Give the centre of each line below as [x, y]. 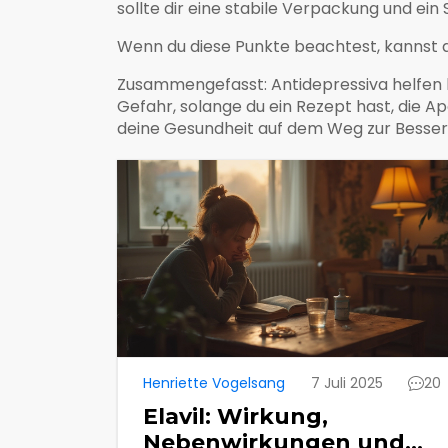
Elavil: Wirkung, [235, 416]
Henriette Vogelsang [214, 382]
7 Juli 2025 [346, 382]
